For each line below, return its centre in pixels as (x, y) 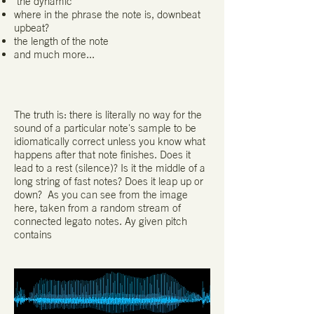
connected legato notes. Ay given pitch (101, 221)
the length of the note (61, 41)
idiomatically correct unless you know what (110, 142)
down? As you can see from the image (101, 195)
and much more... (54, 55)
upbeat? (32, 28)
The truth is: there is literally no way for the (108, 115)
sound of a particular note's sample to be (105, 128)
